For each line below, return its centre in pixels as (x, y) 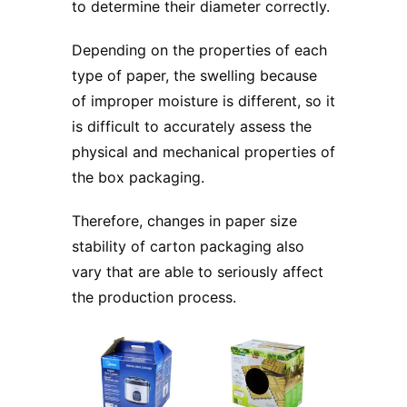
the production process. (154, 298)
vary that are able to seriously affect (198, 272)
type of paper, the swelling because (194, 76)
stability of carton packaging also (188, 247)
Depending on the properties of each (199, 50)
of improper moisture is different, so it (203, 101)
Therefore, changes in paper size (184, 221)
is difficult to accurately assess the (192, 127)
